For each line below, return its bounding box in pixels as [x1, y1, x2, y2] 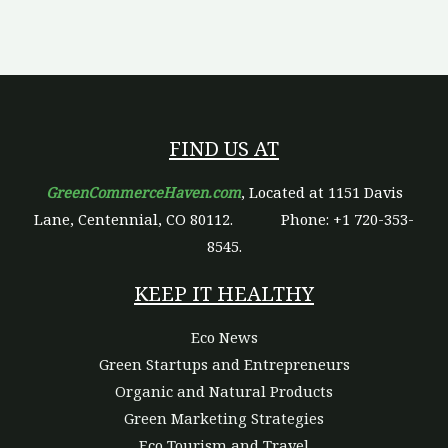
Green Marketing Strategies [124, 408, 324, 429]
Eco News [190, 327, 258, 348]
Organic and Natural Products [115, 381, 333, 402]
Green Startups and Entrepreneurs [98, 354, 350, 375]
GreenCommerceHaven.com [45, 181, 241, 202]
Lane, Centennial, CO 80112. [34, 208, 281, 229]
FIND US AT [169, 134, 279, 162]
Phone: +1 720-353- [281, 208, 414, 229]
